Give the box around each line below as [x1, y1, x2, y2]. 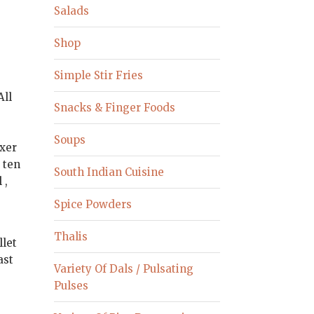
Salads [54, 4, 90, 18]
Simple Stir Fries [54, 68, 144, 82]
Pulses [54, 278, 89, 292]
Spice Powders [54, 197, 132, 211]
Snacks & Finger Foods [54, 100, 176, 114]
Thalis [54, 229, 88, 243]
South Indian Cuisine [54, 165, 165, 179]
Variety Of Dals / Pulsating [54, 261, 194, 275]
